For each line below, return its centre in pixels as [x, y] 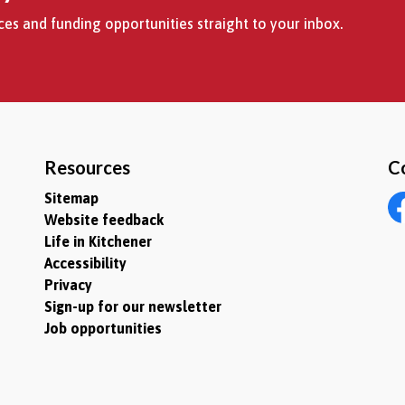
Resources [87, 168]
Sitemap [71, 198]
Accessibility [85, 264]
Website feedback [104, 220]
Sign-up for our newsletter [133, 307]
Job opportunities [103, 329]
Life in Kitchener [98, 242]
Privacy [68, 285]
